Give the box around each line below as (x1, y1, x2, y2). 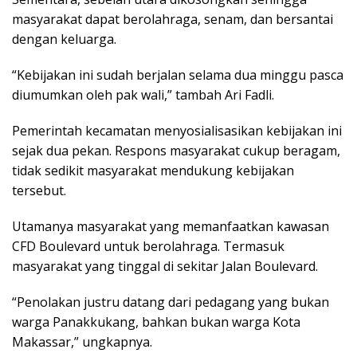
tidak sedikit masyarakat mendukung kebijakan (12, 162, 294, 180)
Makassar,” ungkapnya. (12, 333, 152, 351)
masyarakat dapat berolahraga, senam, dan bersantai (12, 10, 333, 29)
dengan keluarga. (12, 30, 116, 49)
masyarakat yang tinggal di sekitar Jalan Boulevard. (12, 257, 318, 276)
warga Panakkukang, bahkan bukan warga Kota (12, 313, 300, 331)
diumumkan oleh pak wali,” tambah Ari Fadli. (12, 86, 274, 104)
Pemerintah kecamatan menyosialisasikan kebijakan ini (12, 122, 342, 140)
